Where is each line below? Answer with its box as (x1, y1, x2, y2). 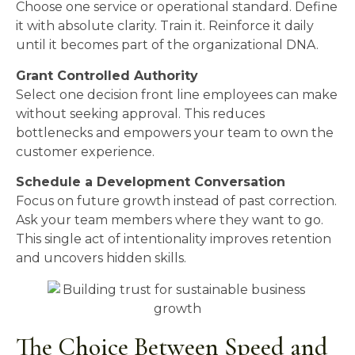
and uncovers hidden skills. (16, 250, 186, 266)
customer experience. (16, 143, 155, 159)
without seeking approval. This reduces (16, 105, 265, 121)
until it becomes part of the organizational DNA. (16, 37, 319, 53)
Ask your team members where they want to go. (16, 212, 323, 228)
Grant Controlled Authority (16, 67, 198, 83)
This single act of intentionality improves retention (16, 231, 331, 247)
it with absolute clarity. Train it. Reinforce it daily (16, 18, 314, 34)
